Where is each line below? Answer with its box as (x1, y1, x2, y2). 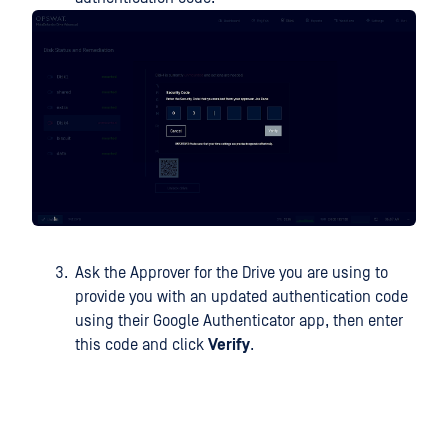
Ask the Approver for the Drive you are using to (75, 263, 388, 282)
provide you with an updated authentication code (75, 287, 408, 306)
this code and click (75, 335, 208, 354)
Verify (208, 335, 250, 354)
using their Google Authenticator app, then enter (75, 311, 403, 330)
